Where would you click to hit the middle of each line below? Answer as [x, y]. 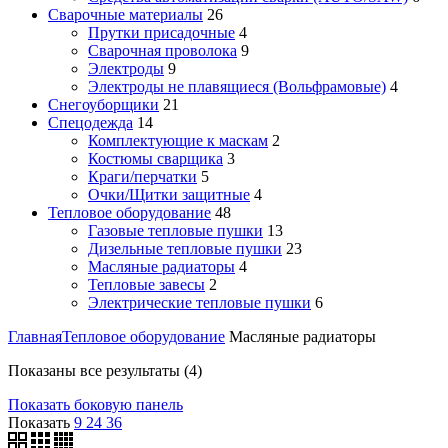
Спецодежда [90, 122]
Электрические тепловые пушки [199, 302]
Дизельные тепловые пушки [185, 248]
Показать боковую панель [95, 404]
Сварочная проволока [162, 50]
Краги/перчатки [142, 176]
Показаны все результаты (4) [105, 370]
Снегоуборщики [103, 104]
